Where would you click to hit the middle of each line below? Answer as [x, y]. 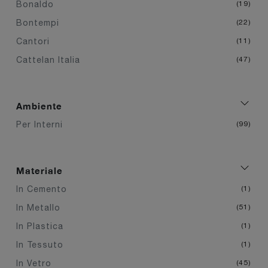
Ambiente [39, 106]
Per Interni [39, 124]
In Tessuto [40, 244]
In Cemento [42, 189]
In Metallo [38, 207]
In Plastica [40, 226]
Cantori [33, 41]
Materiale [39, 170]
